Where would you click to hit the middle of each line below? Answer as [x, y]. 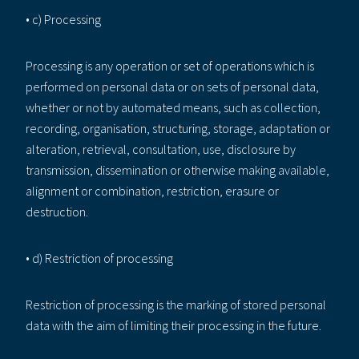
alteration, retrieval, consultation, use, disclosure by [161, 149]
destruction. [57, 211]
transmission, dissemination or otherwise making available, [177, 169]
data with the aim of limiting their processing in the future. [173, 325]
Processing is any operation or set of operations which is [170, 65]
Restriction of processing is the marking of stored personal [176, 304]
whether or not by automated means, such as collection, [173, 107]
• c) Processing [63, 19]
